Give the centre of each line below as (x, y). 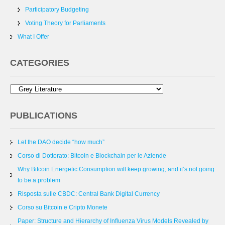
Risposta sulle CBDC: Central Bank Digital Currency (89, 194)
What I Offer (33, 37)
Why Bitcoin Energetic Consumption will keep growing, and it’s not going (116, 169)
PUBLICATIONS (44, 116)
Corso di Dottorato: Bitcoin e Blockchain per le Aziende (92, 156)
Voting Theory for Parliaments (65, 23)
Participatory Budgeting (57, 10)
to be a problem (39, 180)
